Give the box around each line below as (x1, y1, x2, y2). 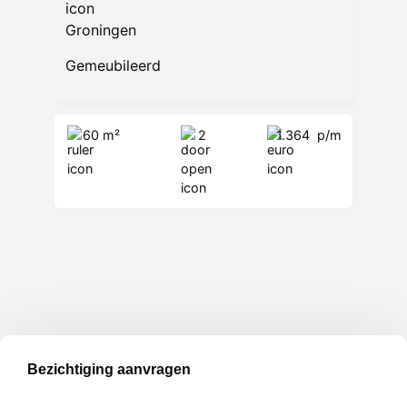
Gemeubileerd (65, 55, 161, 74)
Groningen (65, 21, 136, 40)
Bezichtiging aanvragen (27, 362, 191, 378)
